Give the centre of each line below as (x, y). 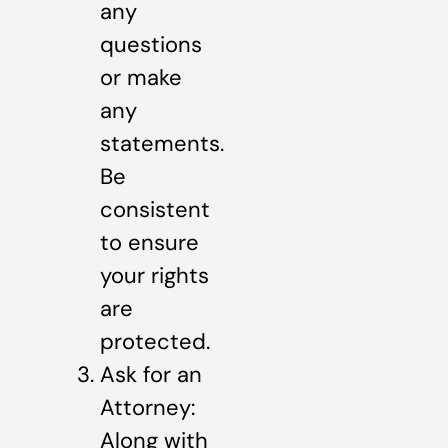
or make (141, 78)
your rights (154, 276)
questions (151, 45)
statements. (162, 144)
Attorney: (147, 408)
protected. (155, 342)
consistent (155, 210)
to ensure (149, 243)
